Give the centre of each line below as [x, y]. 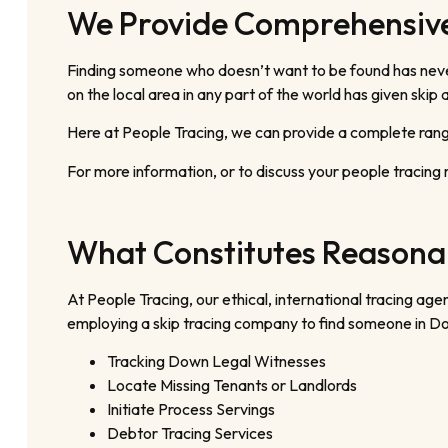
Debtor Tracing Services [189, 432]
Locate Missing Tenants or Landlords [231, 384]
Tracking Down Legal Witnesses [216, 360]
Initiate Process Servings [190, 408]
